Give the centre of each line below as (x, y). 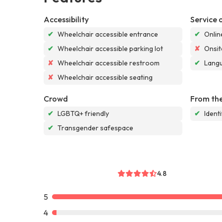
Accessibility (66, 19)
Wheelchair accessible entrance (108, 34)
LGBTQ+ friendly (83, 113)
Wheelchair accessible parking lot (110, 48)
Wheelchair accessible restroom (109, 63)
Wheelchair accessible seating (105, 77)
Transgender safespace (95, 128)
